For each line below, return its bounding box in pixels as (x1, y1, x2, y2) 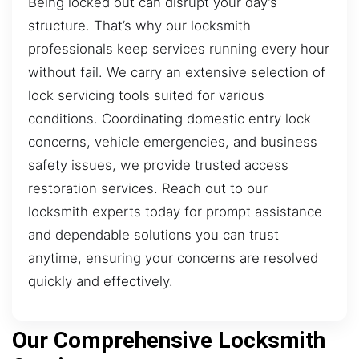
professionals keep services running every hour (28, 40, 329, 57)
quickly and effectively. (28, 272, 173, 289)
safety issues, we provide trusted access (28, 156, 288, 173)
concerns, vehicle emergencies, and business (28, 133, 317, 150)
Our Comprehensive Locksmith (12, 327, 325, 354)
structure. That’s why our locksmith (28, 17, 251, 34)
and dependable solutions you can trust (28, 226, 279, 243)
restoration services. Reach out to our (28, 179, 268, 196)
